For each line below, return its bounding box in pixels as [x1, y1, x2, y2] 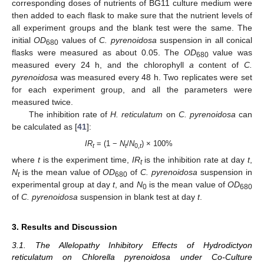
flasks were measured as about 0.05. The [12, 48, 184, 58]
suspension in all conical [156, 35, 253, 45]
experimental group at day [12, 180, 113, 190]
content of [193, 60, 245, 70]
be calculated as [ [12, 122, 77, 132]
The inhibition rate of [28, 110, 111, 120]
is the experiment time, [39, 155, 132, 165]
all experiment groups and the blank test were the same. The [12, 23, 252, 33]
